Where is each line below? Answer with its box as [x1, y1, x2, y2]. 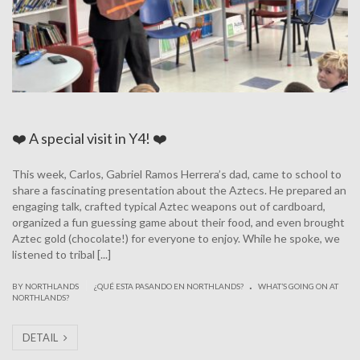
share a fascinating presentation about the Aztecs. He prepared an [12, 182, 346, 197]
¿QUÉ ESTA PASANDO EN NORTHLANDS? [94, 280, 243, 291]
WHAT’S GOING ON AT [258, 280, 338, 291]
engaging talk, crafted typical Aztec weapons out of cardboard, [12, 198, 325, 213]
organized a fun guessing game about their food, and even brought [12, 215, 345, 229]
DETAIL [22, 330, 60, 344]
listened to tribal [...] [12, 247, 111, 261]
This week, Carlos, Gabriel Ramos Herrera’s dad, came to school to [12, 166, 342, 181]
